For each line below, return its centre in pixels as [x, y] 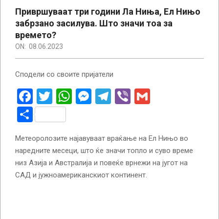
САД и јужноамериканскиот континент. [81, 175]
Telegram [142, 96]
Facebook [65, 96]
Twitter [76, 96]
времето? [36, 35]
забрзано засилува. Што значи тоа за [94, 23]
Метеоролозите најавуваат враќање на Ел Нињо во [102, 138]
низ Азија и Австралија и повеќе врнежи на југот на [101, 163]
